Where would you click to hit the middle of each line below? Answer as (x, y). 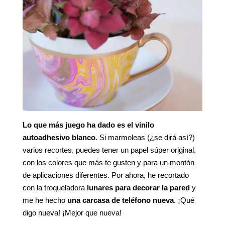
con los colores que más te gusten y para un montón (108, 163)
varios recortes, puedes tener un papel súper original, (109, 150)
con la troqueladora (54, 188)
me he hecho (45, 200)
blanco (83, 138)
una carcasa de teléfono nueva (120, 200)
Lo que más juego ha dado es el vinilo (88, 125)
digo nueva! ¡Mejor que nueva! (72, 213)
